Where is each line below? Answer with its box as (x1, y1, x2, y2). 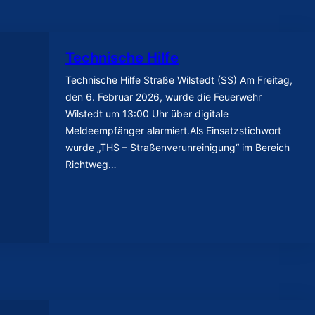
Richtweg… (65, 157, 117, 170)
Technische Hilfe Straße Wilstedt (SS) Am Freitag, (65, 73, 293, 86)
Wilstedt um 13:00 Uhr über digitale (65, 107, 229, 120)
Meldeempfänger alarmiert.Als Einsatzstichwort (65, 124, 282, 136)
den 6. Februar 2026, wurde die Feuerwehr (65, 90, 262, 103)
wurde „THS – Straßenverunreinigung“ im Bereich (65, 141, 290, 153)
